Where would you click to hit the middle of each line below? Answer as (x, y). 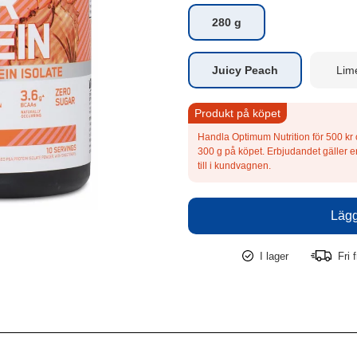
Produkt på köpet (237, 113)
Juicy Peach (245, 70)
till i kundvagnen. (234, 166)
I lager (274, 256)
